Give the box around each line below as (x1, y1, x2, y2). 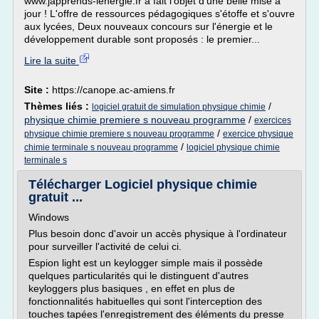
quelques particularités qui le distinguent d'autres (28, 270, 249, 281)
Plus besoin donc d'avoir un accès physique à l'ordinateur (28, 228, 287, 239)
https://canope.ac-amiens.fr (52, 84, 175, 95)
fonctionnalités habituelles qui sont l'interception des (28, 296, 262, 307)
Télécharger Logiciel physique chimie (28, 177, 257, 192)
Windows (28, 211, 69, 223)
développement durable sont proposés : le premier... (24, 33, 260, 45)
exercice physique (223, 129, 293, 139)
